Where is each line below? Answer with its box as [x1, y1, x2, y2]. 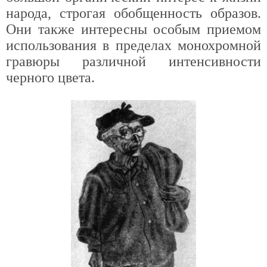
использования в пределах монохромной [6, 38, 261, 53]
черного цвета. [6, 70, 95, 85]
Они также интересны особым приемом [6, 21, 261, 37]
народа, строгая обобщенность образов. [6, 5, 261, 21]
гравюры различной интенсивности [6, 54, 261, 69]
